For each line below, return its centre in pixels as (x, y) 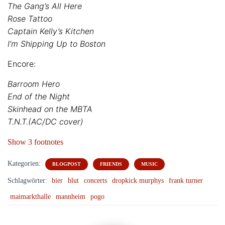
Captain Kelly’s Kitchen (51, 31)
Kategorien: (25, 163)
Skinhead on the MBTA (50, 109)
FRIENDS (111, 164)
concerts (95, 181)
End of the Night (39, 96)
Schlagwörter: (28, 181)
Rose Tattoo (30, 19)
